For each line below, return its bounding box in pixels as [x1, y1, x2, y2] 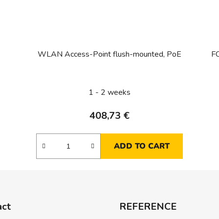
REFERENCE [119, 200, 176, 214]
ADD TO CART [113, 141, 170, 152]
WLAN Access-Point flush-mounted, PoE [37, 49, 181, 60]
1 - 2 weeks [88, 87, 131, 98]
